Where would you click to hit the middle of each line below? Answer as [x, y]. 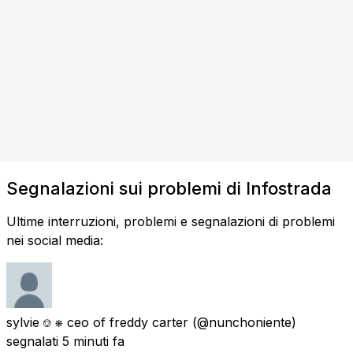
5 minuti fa [93, 341]
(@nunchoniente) [244, 322]
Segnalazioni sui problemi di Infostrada [169, 188]
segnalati [32, 341]
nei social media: [55, 240]
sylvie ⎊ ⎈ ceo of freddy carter [97, 322]
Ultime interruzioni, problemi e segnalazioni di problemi [171, 221]
